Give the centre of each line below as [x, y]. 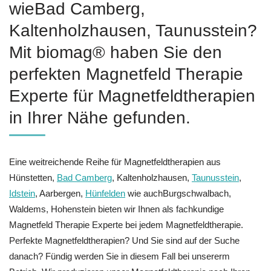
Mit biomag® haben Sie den [116, 52]
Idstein [22, 193]
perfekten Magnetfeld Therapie [126, 74]
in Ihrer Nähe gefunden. [100, 117]
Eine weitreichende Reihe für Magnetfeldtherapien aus [115, 162]
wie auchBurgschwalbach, [178, 193]
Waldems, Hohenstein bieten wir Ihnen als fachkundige [116, 209]
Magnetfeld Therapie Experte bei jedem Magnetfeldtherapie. [126, 224]
